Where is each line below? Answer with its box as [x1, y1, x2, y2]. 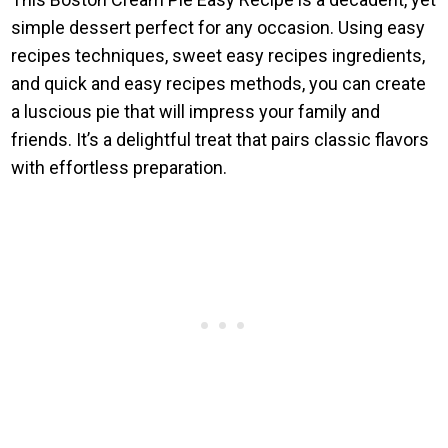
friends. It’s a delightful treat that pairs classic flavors [11, 128, 430, 150]
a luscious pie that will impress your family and [11, 100, 381, 122]
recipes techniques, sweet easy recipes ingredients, [11, 44, 426, 66]
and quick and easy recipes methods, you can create [11, 72, 427, 94]
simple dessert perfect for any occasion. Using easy [11, 16, 426, 38]
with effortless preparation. [11, 156, 228, 178]
